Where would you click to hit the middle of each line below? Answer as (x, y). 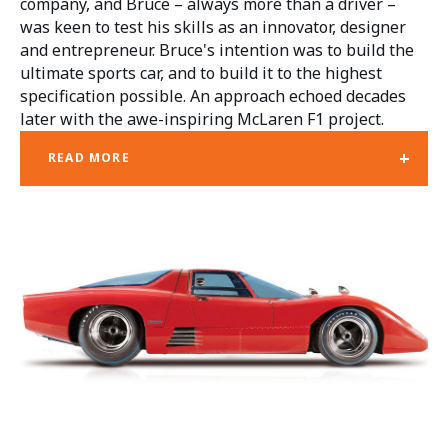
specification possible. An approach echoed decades (213, 95)
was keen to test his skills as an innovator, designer (213, 26)
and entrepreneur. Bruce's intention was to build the (217, 49)
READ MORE (89, 158)
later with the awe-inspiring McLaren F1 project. (202, 118)
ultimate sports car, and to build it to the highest (201, 72)
